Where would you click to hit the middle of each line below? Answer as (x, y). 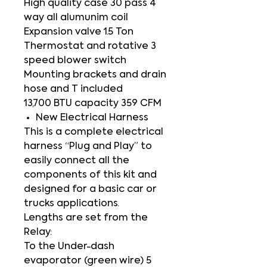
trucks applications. (72, 204)
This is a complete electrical (94, 132)
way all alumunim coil (76, 18)
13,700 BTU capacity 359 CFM (93, 104)
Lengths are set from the (86, 218)
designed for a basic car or (90, 190)
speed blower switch (75, 61)
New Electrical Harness (92, 118)
